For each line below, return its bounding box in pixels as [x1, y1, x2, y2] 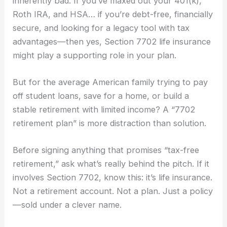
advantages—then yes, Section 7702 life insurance [13, 36, 211, 47]
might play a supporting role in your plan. [13, 50, 177, 60]
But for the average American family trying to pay [13, 77, 208, 87]
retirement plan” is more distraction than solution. [13, 118, 207, 128]
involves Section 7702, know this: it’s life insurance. [13, 172, 213, 183]
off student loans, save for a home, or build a [13, 90, 190, 101]
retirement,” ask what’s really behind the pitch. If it [13, 159, 210, 169]
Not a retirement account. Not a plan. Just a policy [13, 186, 213, 197]
